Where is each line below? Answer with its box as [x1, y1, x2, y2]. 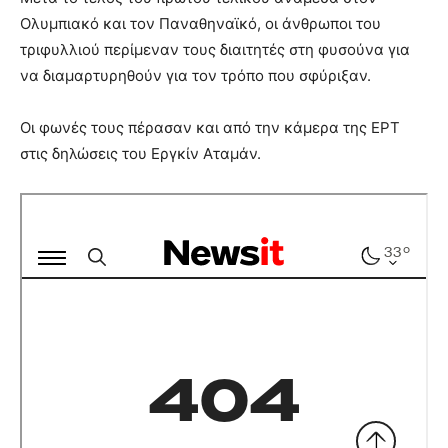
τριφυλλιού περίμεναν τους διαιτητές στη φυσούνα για [20, 39, 410, 59]
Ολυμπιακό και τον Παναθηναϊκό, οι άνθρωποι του [20, 13, 381, 33]
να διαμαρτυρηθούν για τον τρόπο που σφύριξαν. [20, 65, 371, 85]
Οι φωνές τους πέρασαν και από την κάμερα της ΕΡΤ [20, 117, 400, 137]
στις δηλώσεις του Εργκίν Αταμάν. [20, 143, 261, 163]
